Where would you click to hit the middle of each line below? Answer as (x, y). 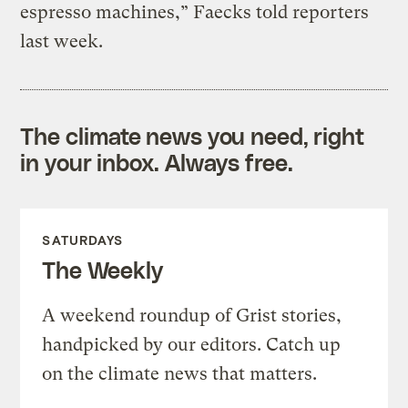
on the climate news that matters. (180, 374)
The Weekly (102, 270)
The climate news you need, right (193, 136)
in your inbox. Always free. (157, 163)
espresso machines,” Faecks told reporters (195, 13)
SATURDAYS (83, 240)
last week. (62, 42)
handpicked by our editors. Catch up (192, 345)
